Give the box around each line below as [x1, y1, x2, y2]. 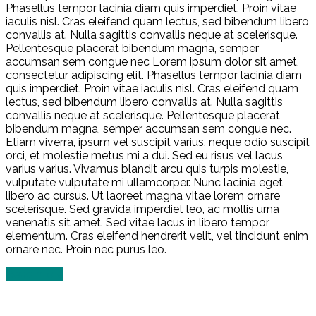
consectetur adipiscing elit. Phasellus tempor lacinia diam [6, 68, 302, 82]
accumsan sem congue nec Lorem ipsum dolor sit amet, [6, 54, 299, 68]
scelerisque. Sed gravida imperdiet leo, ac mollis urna [6, 202, 279, 216]
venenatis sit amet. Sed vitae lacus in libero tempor [6, 215, 269, 229]
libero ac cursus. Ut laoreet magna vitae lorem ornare [6, 188, 280, 202]
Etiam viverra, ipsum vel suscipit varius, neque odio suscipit [6, 135, 310, 149]
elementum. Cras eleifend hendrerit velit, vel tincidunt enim [6, 229, 308, 243]
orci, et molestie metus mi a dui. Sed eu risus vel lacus [6, 148, 283, 162]
